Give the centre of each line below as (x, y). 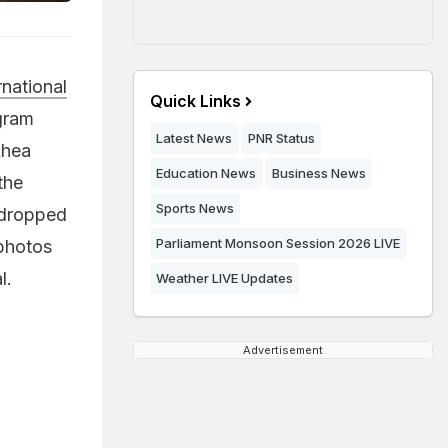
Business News (319, 173)
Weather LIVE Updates (224, 278)
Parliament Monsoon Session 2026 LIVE (278, 243)
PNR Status (281, 138)
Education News (206, 173)
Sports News (195, 208)
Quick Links (195, 101)
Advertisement (283, 350)
